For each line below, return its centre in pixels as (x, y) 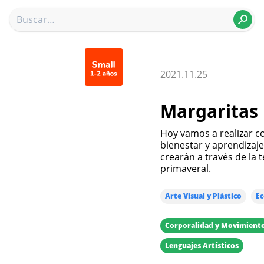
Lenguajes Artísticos (202, 245)
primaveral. (186, 169)
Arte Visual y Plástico (203, 196)
